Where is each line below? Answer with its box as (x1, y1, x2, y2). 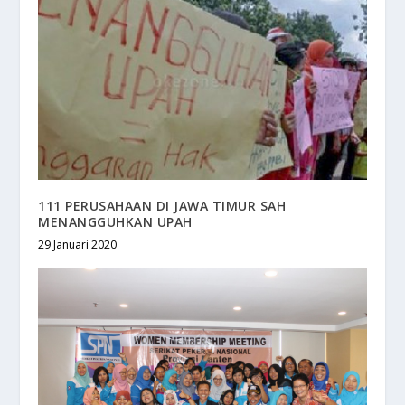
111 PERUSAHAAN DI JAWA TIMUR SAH (38, 197, 287, 215)
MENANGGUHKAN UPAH (38, 213, 193, 231)
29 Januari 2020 (38, 237, 118, 253)
